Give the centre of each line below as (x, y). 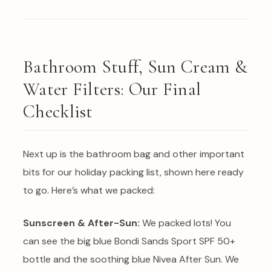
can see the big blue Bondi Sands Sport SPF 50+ (129, 241)
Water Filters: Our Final (112, 89)
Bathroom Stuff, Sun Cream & (135, 67)
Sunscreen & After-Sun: (81, 223)
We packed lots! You (185, 223)
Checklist (58, 111)
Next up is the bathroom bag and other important (134, 154)
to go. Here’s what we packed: (89, 191)
